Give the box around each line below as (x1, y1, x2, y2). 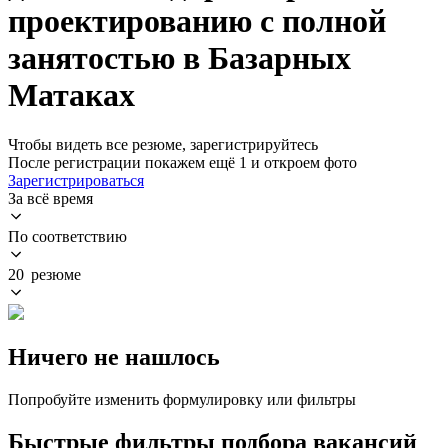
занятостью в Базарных (8, 40, 351, 77)
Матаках (8, 77, 135, 114)
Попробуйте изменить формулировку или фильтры (8, 390, 356, 408)
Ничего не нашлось (8, 343, 220, 370)
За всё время (8, 189, 93, 207)
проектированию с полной (8, 3, 386, 40)
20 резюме (8, 265, 81, 283)
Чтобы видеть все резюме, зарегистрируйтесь (8, 135, 318, 153)
